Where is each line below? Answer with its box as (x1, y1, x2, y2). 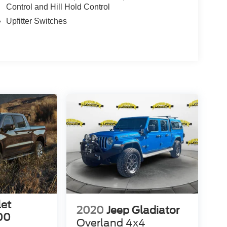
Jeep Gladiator (106, 204, 179, 216)
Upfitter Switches (6, 17, 67, 26)
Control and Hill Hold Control (6, 3, 110, 12)
